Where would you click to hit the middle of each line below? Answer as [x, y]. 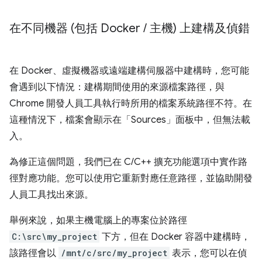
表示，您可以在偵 [208, 253]
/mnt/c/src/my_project [114, 253]
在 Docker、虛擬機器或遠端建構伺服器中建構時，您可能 [129, 70]
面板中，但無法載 [213, 120]
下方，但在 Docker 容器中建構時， [175, 237]
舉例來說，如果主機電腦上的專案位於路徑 [98, 220]
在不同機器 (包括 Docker [76, 28]
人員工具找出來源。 [51, 194]
